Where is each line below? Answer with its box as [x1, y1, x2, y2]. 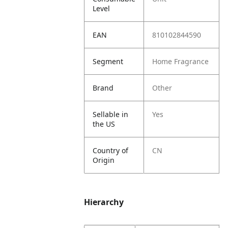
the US [93, 119, 116, 129]
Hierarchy [84, 196, 124, 208]
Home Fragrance [152, 56, 209, 66]
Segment [93, 56, 124, 66]
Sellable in [93, 109, 129, 119]
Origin [93, 155, 115, 165]
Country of [93, 146, 129, 155]
